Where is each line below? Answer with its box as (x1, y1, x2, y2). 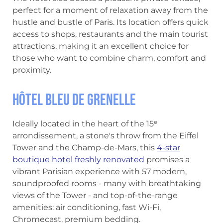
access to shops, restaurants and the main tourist (12, 29, 208, 39)
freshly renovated (73, 155, 144, 164)
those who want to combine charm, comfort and (12, 53, 206, 63)
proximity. (12, 65, 51, 75)
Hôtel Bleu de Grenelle (12, 91, 136, 110)
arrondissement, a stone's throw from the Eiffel (12, 131, 199, 140)
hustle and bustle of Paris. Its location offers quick (12, 17, 209, 27)
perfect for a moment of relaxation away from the (12, 5, 208, 15)
